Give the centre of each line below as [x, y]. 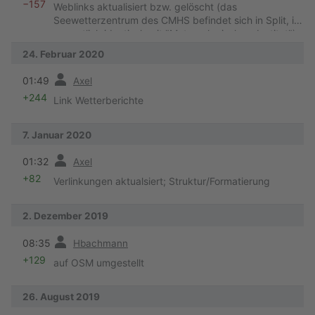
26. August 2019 [61, 297]
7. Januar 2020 [57, 135]
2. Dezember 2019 [65, 216]
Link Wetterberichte [98, 101]
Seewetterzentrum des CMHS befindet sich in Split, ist [178, 20]
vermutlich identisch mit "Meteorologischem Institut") [175, 34]
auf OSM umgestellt [99, 262]
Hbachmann [101, 243]
